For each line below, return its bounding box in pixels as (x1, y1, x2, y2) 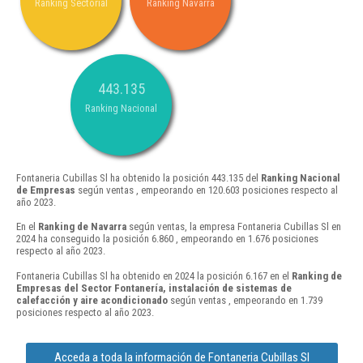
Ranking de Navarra (38, 220, 126, 233)
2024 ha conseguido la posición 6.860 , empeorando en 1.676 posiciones (16, 233, 318, 246)
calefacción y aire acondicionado (16, 293, 168, 306)
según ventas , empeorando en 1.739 (168, 293, 322, 306)
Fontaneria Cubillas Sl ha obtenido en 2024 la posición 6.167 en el (16, 269, 292, 282)
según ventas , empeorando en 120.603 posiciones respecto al (75, 184, 338, 197)
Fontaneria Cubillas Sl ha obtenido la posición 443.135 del (16, 172, 261, 185)
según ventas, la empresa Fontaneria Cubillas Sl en (126, 220, 341, 233)
